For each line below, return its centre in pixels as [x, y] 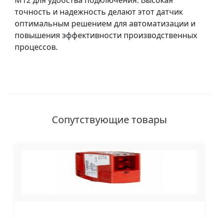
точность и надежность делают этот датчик [99, 12]
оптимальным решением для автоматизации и [105, 23]
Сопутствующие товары [109, 120]
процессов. [36, 47]
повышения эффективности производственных [106, 35]
